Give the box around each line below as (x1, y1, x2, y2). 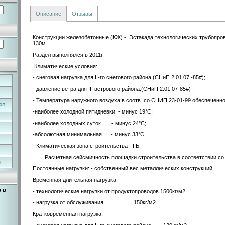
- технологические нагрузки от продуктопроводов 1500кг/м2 (33, 188, 188, 194)
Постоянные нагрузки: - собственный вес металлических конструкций (33, 165, 212, 172)
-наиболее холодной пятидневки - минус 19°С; (33, 108, 153, 115)
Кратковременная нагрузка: (33, 211, 103, 217)
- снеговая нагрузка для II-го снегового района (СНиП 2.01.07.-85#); (33, 74, 205, 81)
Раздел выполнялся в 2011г (33, 51, 103, 58)
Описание (36, 10, 61, 17)
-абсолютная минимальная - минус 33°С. (33, 131, 146, 138)
